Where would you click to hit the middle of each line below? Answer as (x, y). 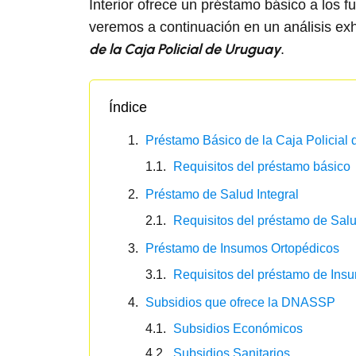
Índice (128, 107)
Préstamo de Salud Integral (222, 194)
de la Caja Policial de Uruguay (185, 49)
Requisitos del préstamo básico (262, 166)
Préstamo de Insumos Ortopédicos (242, 248)
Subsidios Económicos (238, 329)
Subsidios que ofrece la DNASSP (240, 302)
